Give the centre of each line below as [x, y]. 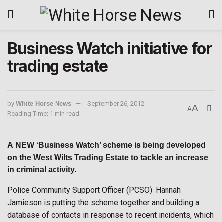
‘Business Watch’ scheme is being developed [121, 145]
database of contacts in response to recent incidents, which [111, 215]
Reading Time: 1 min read [43, 114]
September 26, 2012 [116, 103]
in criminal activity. [45, 170]
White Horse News [44, 103]
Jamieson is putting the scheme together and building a [103, 202]
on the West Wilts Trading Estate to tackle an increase [108, 157]
